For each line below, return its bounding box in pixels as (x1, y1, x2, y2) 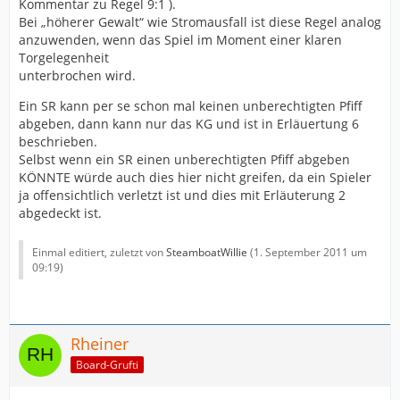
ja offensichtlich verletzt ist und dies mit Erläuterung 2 (19, 187, 346, 204)
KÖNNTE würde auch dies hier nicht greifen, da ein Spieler (19, 169, 371, 187)
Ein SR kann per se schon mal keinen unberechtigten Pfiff (19, 97, 362, 115)
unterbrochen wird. (19, 67, 136, 85)
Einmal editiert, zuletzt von (32, 245, 166, 261)
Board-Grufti (76, 357, 138, 372)
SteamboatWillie (166, 245, 247, 261)
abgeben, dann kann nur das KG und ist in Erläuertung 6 (19, 115, 359, 133)
